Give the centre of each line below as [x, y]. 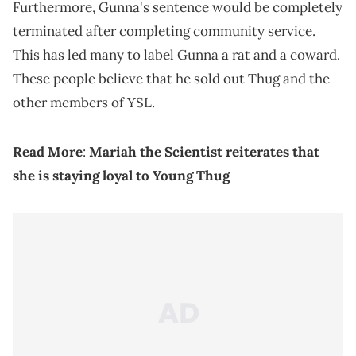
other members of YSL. [84, 103]
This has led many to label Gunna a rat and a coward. [176, 55]
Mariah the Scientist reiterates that [204, 152]
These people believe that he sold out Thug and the [171, 79]
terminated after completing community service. [164, 31]
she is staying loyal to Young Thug [121, 176]
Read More [48, 152]
